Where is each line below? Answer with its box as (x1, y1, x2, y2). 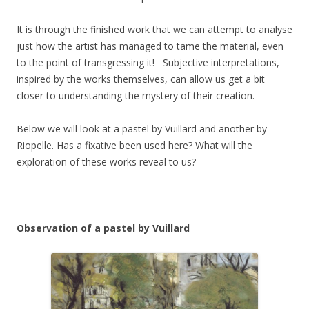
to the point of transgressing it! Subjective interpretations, (17, 56, 279, 70)
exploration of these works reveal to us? (17, 155, 196, 169)
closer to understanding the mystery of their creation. (17, 89, 255, 103)
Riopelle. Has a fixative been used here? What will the (17, 139, 252, 152)
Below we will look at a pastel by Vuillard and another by (17, 122, 267, 136)
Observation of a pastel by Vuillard (17, 221, 190, 235)
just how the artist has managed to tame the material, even (17, 39, 283, 53)
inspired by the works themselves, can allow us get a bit (17, 72, 265, 86)
